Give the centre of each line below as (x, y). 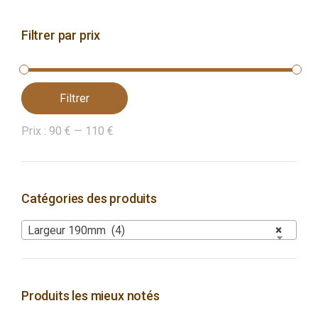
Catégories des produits (89, 198)
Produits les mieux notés (91, 295)
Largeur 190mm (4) (76, 230)
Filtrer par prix (61, 35)
